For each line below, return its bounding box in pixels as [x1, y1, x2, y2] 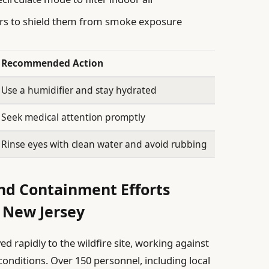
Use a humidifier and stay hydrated [1, 83, 157, 97]
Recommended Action [1, 56, 104, 70]
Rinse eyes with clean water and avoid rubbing [1, 138, 208, 151]
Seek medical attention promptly [1, 110, 146, 124]
